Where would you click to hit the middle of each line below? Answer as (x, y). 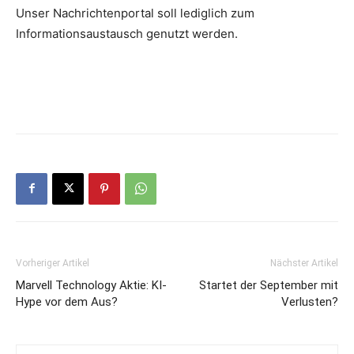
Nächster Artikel (304, 263)
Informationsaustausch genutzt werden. (127, 33)
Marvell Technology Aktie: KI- (91, 285)
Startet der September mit (269, 285)
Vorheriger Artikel (53, 263)
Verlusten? (310, 301)
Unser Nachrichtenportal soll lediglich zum (135, 13)
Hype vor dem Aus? (67, 301)
